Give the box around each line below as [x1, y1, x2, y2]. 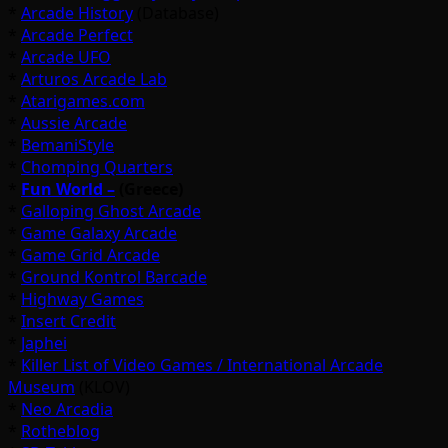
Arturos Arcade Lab [21, 67, 167, 90]
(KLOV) [75, 375, 130, 398]
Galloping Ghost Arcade [21, 199, 201, 222]
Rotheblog [21, 419, 100, 442]
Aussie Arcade [21, 111, 127, 134]
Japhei [21, 331, 67, 354]
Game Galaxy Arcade [21, 221, 177, 244]
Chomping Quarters [21, 155, 173, 178]
